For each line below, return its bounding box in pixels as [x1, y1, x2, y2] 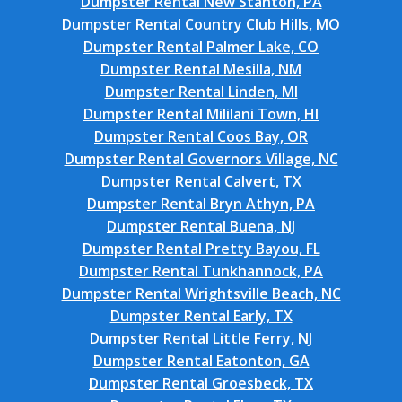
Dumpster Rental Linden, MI [104, 82, 298, 101]
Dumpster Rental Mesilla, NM [100, 59, 301, 79]
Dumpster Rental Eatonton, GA [92, 351, 310, 371]
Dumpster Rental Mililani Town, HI [83, 104, 319, 124]
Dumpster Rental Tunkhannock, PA [79, 261, 323, 281]
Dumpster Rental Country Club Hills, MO [62, 14, 340, 34]
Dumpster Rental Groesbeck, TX [89, 373, 313, 393]
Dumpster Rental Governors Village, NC [64, 149, 338, 169]
